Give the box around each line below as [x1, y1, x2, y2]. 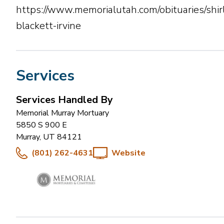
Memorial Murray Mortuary [16, 107, 109, 118]
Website [111, 147, 146, 158]
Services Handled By [16, 93, 113, 106]
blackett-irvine [16, 19, 81, 32]
